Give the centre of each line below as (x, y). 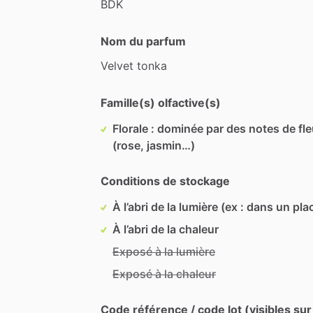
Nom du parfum (143, 41)
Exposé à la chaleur (164, 274)
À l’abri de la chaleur (166, 229)
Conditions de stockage (165, 181)
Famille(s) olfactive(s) (161, 102)
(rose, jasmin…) (154, 145)
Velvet (117, 65)
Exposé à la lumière (164, 251)
